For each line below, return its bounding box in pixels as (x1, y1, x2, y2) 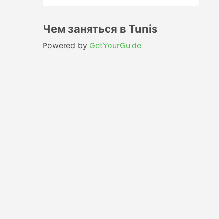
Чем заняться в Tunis (43, 22, 157, 35)
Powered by (43, 41, 89, 50)
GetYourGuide (89, 41, 141, 50)
